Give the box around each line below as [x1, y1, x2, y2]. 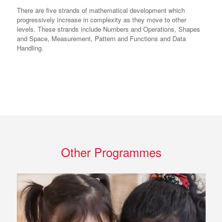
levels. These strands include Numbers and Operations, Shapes [16, 24, 200, 34]
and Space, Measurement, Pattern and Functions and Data [16, 34, 186, 44]
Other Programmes [60, 143, 162, 161]
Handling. [16, 43, 44, 53]
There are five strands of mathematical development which [16, 5, 185, 15]
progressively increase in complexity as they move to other [16, 15, 186, 25]
